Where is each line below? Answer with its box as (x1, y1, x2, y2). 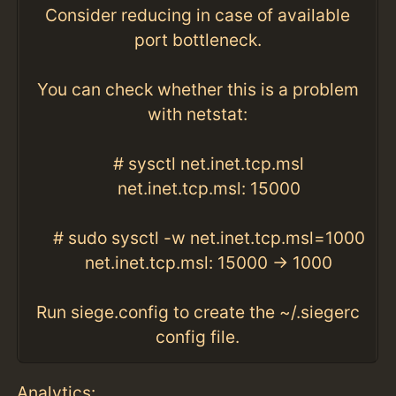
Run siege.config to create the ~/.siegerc (35, 301, 360, 324)
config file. (156, 326, 240, 348)
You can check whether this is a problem (36, 79, 359, 101)
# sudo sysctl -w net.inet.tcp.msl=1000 (30, 227, 365, 249)
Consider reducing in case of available (45, 4, 351, 27)
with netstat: (148, 103, 248, 126)
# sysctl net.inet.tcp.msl (91, 153, 305, 175)
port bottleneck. (133, 29, 262, 51)
